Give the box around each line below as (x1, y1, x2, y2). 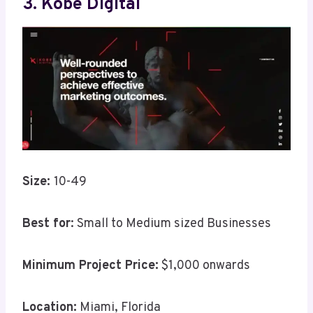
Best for (22, 216, 71, 233)
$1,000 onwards (159, 258, 250, 275)
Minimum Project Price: (22, 258, 159, 275)
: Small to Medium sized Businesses (71, 216, 271, 233)
